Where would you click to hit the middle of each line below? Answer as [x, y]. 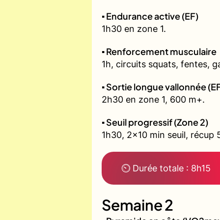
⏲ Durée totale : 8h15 [166, 168]
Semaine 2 [137, 205]
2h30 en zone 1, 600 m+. [153, 100]
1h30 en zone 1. [134, 29]
